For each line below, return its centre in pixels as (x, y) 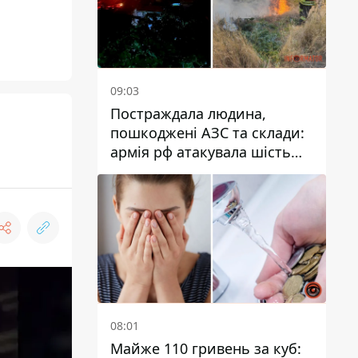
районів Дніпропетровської (208, 171)
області (136, 191)
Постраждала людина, (188, 114)
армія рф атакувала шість (201, 152)
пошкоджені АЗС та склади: (207, 133)
